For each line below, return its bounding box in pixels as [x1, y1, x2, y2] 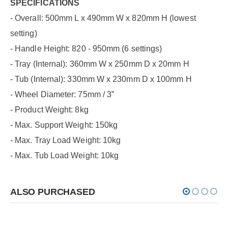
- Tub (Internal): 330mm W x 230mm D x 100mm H [10, 74, 192, 83]
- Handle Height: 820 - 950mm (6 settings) [10, 44, 162, 53]
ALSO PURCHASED [10, 186, 95, 197]
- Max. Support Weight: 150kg [10, 120, 118, 129]
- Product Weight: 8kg [10, 105, 89, 114]
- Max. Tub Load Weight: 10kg [10, 151, 119, 160]
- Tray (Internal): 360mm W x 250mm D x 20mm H [10, 59, 189, 68]
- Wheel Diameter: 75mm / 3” [10, 90, 115, 99]
